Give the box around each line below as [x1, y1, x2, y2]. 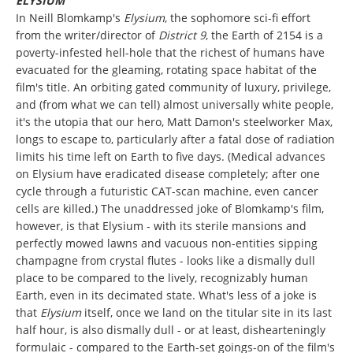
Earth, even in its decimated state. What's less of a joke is [16, 287, 317, 303]
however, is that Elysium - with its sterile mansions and [16, 217, 307, 233]
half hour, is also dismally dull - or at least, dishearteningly [16, 321, 325, 337]
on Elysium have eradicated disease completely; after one [16, 165, 320, 181]
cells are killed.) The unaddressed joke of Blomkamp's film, [16, 200, 324, 216]
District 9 [158, 27, 206, 43]
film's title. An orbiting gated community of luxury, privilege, [16, 79, 331, 95]
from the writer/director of [16, 27, 158, 43]
